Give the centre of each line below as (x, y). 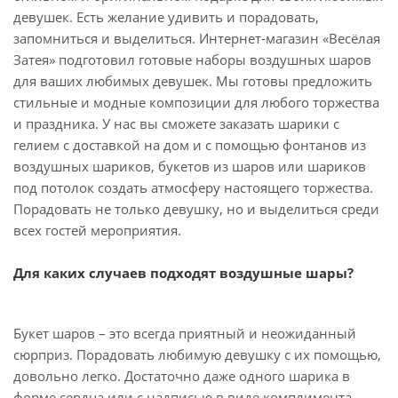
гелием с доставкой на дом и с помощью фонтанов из (190, 145)
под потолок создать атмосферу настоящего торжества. (193, 187)
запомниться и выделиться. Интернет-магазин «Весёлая (197, 38)
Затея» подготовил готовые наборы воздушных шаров (192, 60)
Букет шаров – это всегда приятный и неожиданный (185, 333)
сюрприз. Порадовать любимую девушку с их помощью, (197, 354)
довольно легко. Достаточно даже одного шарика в (182, 376)
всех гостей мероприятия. (97, 230)
